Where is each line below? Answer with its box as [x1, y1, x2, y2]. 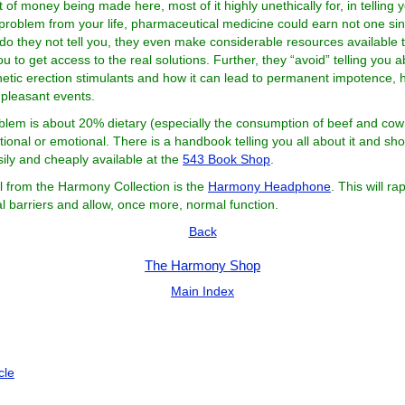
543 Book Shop [183, 152, 271, 166]
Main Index [171, 284, 234, 298]
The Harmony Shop [145, 258, 260, 273]
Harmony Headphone [208, 179, 332, 193]
